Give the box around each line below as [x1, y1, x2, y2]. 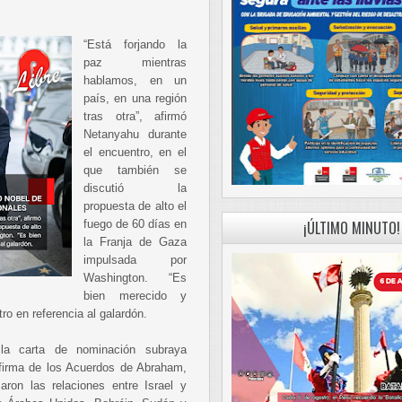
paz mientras [83, 56, 187, 69]
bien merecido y [83, 289, 187, 302]
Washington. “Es [83, 271, 187, 284]
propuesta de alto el [83, 199, 187, 213]
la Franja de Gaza [83, 235, 187, 249]
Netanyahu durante [83, 127, 187, 141]
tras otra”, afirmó [83, 109, 187, 123]
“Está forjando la [83, 38, 187, 51]
